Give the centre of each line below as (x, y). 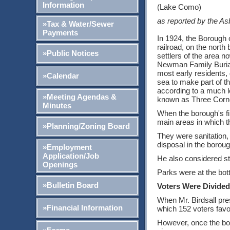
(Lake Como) (179, 7)
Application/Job (71, 156)
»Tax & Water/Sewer (78, 24)
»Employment (67, 147)
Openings (60, 164)
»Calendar (61, 75)
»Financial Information (82, 207)
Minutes (57, 105)
